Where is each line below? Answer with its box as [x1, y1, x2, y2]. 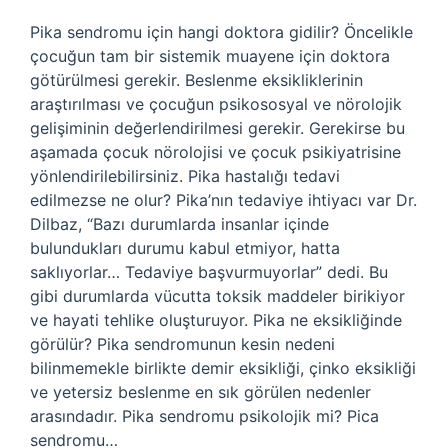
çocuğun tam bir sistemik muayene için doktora [30, 46, 390, 66]
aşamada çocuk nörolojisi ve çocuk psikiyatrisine [30, 142, 401, 162]
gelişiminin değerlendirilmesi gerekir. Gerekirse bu [30, 118, 405, 138]
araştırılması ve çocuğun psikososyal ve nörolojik [30, 94, 402, 114]
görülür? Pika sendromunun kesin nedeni [30, 334, 335, 354]
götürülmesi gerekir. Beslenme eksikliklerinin [30, 70, 363, 90]
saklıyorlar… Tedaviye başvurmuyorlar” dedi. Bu [30, 262, 388, 282]
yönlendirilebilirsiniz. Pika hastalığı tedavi [30, 166, 340, 186]
